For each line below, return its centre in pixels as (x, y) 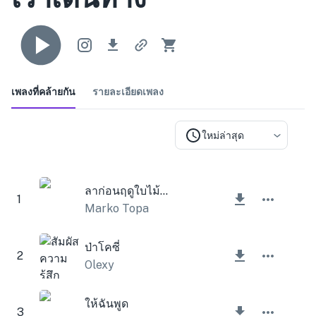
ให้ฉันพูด (107, 303)
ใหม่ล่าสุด (223, 135)
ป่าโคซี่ (102, 247)
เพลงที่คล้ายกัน (43, 91)
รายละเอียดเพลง (128, 91)
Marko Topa (117, 208)
